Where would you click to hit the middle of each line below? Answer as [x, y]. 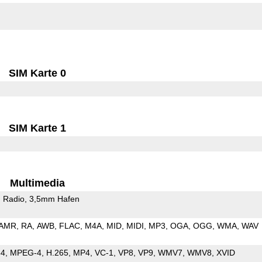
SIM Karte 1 [38, 128]
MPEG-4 [25, 252]
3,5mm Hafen [54, 199]
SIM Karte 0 [38, 73]
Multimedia [38, 183]
